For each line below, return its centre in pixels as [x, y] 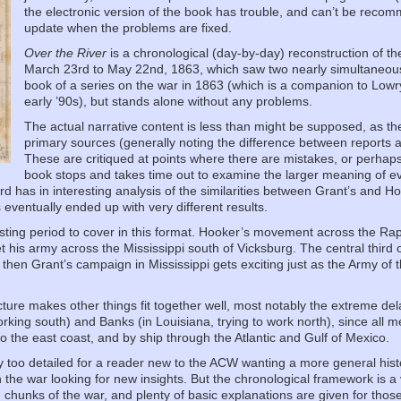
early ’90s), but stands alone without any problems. [169, 101]
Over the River [66, 53]
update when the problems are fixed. [128, 28]
